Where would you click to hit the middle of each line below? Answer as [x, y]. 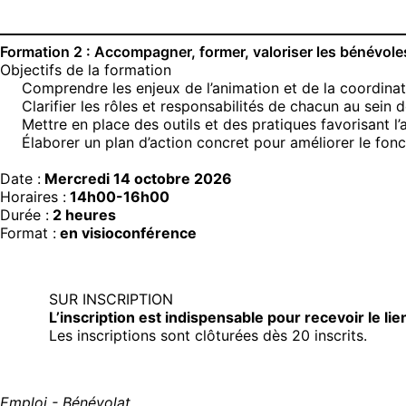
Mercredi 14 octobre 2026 [136, 178]
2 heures [82, 214]
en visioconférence [126, 232]
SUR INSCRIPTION [111, 300]
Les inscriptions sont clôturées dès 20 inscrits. [208, 336]
